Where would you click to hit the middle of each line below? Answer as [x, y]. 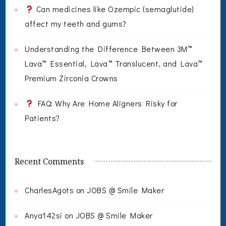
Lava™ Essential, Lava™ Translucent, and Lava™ [114, 64]
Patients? [42, 118]
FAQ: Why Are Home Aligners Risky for [106, 103]
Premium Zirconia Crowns [71, 78]
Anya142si [44, 215]
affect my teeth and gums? [76, 24]
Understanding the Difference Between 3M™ [108, 49]
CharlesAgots [49, 190]
